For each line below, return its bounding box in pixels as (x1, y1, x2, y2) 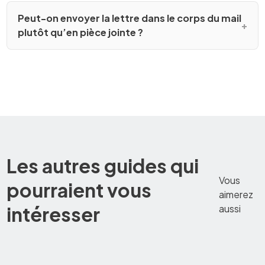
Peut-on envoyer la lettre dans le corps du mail (17, 11, 241, 24)
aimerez (219, 188, 254, 201)
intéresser (7, 202, 101, 226)
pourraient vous (7, 177, 152, 202)
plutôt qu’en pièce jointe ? (17, 25, 143, 38)
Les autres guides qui (7, 153, 199, 177)
